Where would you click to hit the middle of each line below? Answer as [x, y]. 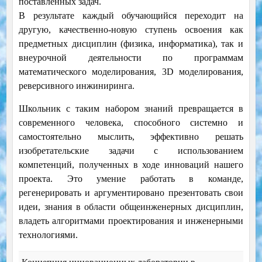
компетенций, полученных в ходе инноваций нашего [131, 165]
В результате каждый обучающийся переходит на [131, 16]
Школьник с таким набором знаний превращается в [131, 109]
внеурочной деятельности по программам [131, 58]
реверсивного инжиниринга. [76, 86]
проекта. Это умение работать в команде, [131, 179]
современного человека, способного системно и [131, 123]
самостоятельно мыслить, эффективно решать [131, 137]
